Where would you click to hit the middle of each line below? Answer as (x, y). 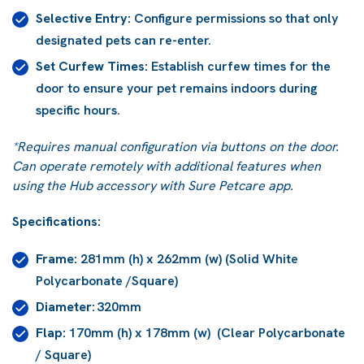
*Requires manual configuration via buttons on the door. (175, 146)
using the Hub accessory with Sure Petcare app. (153, 185)
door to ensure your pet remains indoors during (177, 88)
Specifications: (56, 221)
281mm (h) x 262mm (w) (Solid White (188, 258)
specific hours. (78, 110)
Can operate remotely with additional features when (167, 166)
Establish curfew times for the (239, 66)
